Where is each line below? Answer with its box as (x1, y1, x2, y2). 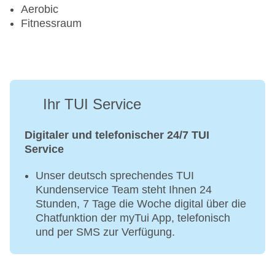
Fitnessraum (21, 17, 82, 30)
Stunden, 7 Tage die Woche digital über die (36, 198, 246, 211)
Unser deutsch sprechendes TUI (36, 169, 194, 182)
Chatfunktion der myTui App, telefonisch (36, 212, 230, 225)
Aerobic (21, 3, 58, 16)
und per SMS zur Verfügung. (36, 226, 175, 239)
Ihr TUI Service (43, 96, 141, 113)
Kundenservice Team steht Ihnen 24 (36, 184, 212, 196)
